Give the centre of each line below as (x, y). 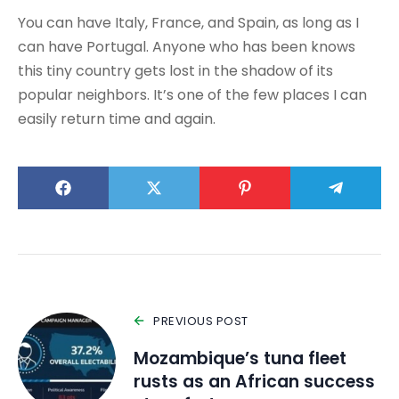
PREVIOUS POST (201, 321)
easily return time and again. (117, 118)
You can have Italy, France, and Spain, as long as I (188, 22)
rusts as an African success (254, 381)
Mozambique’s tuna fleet (240, 358)
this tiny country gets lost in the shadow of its (175, 70)
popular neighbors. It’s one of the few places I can (192, 94)
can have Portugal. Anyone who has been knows (187, 46)
